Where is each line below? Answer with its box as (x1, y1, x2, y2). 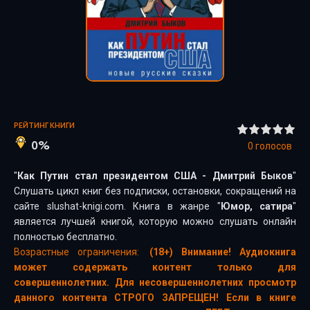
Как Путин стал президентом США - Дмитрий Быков (17, 170, 293, 181)
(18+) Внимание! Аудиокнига (149, 246, 296, 257)
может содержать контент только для (14, 262, 296, 273)
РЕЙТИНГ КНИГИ (14, 120, 75, 131)
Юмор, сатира (220, 201, 293, 212)
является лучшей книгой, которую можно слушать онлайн (14, 216, 296, 227)
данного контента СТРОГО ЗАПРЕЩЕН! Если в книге (14, 292, 296, 303)
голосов (253, 140, 292, 152)
